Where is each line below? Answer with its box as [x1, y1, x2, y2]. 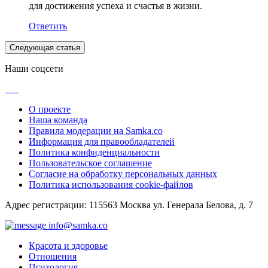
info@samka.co [46, 220, 108, 230]
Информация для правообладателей [29, 136, 175, 147]
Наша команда [29, 114, 87, 125]
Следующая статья [10, 42, 80, 52]
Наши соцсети [5, 63, 63, 74]
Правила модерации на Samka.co [29, 125, 163, 136]
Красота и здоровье [29, 240, 108, 251]
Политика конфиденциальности [29, 147, 160, 157]
